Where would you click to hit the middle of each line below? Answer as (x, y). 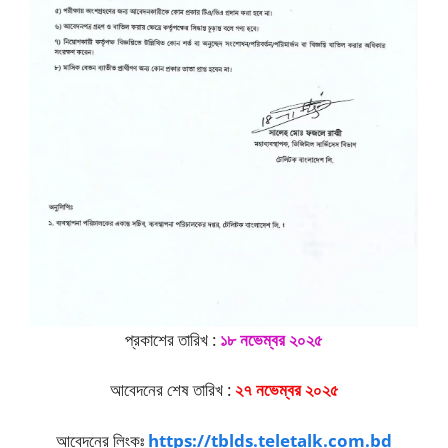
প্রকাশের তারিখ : (172, 339)
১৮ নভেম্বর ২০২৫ (271, 339)
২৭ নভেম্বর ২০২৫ (286, 390)
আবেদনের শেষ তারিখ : (172, 390)
